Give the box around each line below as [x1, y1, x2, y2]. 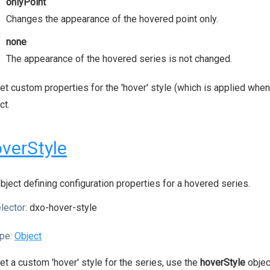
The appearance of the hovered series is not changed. [6, 53, 232, 64]
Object [14, 230, 42, 242]
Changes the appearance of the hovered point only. [6, 13, 218, 25]
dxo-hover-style [27, 202, 97, 213]
